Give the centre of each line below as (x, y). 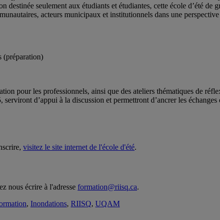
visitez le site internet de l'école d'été (79, 147)
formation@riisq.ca (107, 187)
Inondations (49, 204)
